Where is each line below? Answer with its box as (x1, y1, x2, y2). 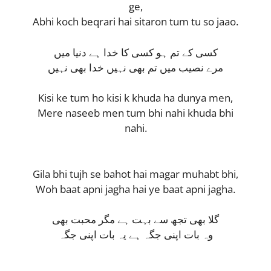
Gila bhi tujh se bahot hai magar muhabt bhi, (33, 166, 238, 181)
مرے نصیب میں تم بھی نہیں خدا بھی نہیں (48, 60, 223, 74)
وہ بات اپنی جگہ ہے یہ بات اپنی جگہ (58, 227, 213, 242)
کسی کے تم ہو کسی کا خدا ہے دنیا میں (53, 45, 218, 59)
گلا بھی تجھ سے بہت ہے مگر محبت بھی (52, 212, 219, 227)
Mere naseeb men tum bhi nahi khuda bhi (38, 106, 233, 120)
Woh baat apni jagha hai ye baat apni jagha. (36, 181, 235, 196)
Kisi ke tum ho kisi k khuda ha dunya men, (38, 91, 233, 105)
